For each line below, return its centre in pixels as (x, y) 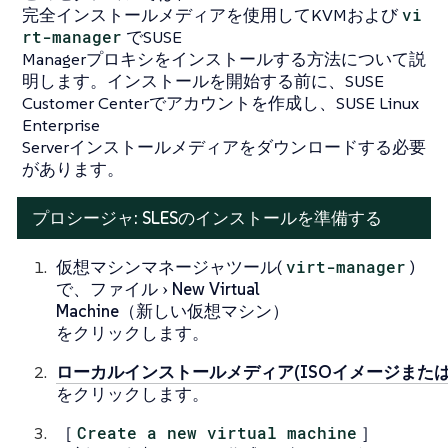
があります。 (73, 168)
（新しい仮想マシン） (204, 310)
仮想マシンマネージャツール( (169, 266)
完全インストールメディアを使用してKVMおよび (210, 14)
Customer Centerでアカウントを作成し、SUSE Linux (220, 102)
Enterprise (61, 124)
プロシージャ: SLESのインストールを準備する (207, 217)
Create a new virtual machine (217, 432)
